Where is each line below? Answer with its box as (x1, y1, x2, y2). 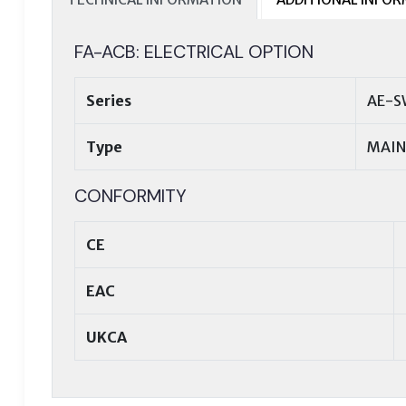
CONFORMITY (74, 184, 187, 208)
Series (86, 92, 131, 110)
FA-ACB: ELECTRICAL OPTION (74, 40, 314, 63)
